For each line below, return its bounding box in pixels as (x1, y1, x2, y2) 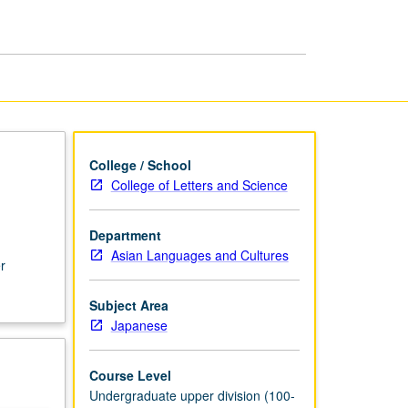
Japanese (110, 315, 168, 334)
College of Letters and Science (110, 175, 288, 194)
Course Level (88, 365, 171, 384)
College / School (88, 155, 191, 174)
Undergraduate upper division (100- (88, 385, 295, 404)
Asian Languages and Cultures (110, 245, 289, 264)
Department (88, 225, 161, 244)
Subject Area (88, 295, 168, 314)
